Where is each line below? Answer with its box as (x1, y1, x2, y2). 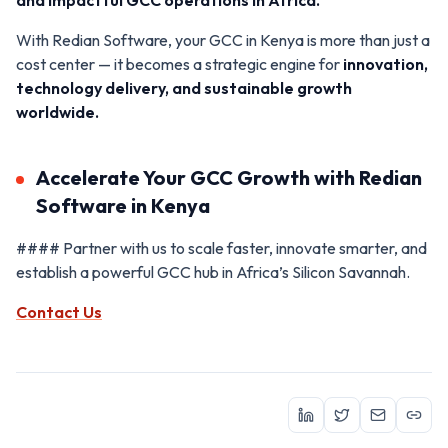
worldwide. (16, 101, 99, 122)
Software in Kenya (36, 192, 210, 218)
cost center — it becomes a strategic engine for (16, 53, 343, 74)
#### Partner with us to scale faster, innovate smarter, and (16, 237, 427, 258)
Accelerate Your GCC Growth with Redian (36, 164, 422, 190)
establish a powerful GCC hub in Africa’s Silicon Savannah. (16, 261, 410, 282)
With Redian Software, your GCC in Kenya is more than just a (16, 29, 430, 50)
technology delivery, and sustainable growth (16, 77, 352, 98)
